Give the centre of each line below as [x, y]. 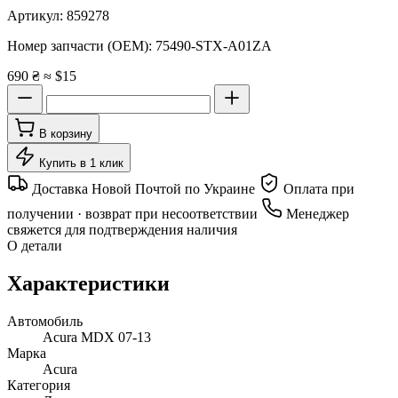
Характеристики [88, 283]
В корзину [66, 133]
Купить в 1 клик [81, 163]
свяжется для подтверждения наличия [122, 229]
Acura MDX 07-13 [97, 337]
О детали [35, 245]
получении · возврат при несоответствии [134, 213]
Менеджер [316, 213]
